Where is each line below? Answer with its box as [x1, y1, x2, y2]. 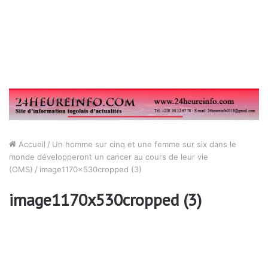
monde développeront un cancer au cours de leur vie [9, 151, 208, 162]
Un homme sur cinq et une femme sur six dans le [52, 139, 236, 149]
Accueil [16, 139, 45, 149]
